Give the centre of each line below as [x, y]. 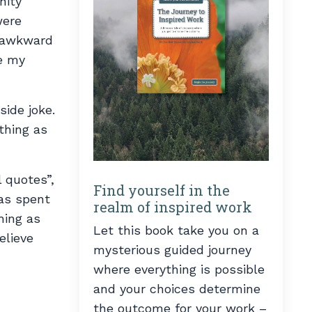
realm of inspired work [172, 206]
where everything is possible [179, 269]
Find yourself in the [161, 190]
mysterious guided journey [172, 249]
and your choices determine [177, 288]
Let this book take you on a [176, 230]
